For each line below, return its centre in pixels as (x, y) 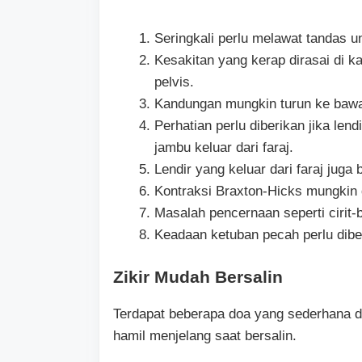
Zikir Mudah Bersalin (198, 276)
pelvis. (174, 82)
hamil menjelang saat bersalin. (205, 335)
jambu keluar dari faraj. (224, 148)
